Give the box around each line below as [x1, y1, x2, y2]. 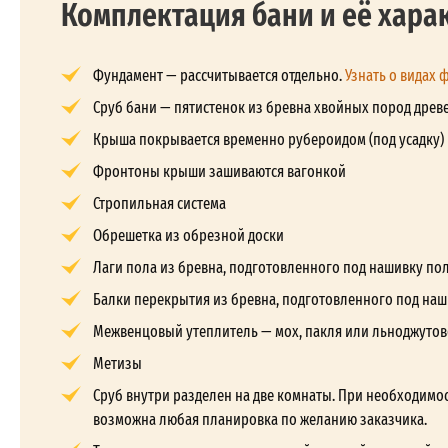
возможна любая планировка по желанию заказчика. [93, 407, 427, 432]
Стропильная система [93, 191, 226, 216]
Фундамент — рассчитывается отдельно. [93, 63, 345, 88]
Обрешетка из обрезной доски [93, 223, 284, 248]
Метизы [93, 351, 142, 376]
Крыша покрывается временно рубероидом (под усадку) [93, 127, 444, 152]
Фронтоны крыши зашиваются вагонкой [93, 159, 346, 184]
